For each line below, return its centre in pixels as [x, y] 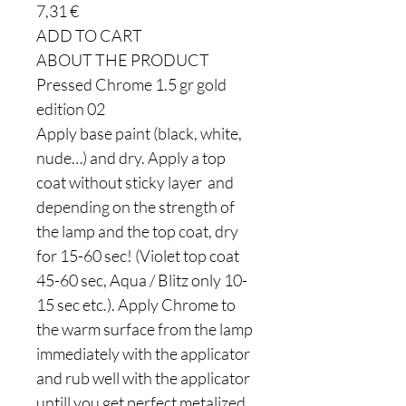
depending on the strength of [135, 207]
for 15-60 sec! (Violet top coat [138, 256]
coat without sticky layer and [135, 182]
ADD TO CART [89, 35]
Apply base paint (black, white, [139, 133]
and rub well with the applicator [143, 378]
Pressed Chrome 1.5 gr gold [131, 84]
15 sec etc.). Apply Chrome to [136, 304]
